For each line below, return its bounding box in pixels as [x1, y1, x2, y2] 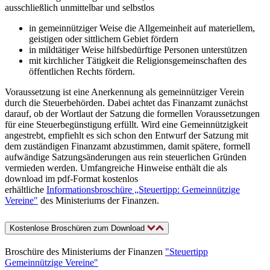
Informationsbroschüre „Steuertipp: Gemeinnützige [46, 184, 240, 195]
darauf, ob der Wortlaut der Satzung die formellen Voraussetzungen [5, 108, 260, 119]
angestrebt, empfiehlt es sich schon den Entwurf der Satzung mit [5, 130, 248, 141]
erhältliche [5, 184, 46, 195]
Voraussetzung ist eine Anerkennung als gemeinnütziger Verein [5, 87, 244, 98]
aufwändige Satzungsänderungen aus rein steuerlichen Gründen [5, 152, 246, 163]
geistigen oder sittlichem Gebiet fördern [29, 34, 178, 45]
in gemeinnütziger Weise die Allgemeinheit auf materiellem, [29, 23, 255, 34]
